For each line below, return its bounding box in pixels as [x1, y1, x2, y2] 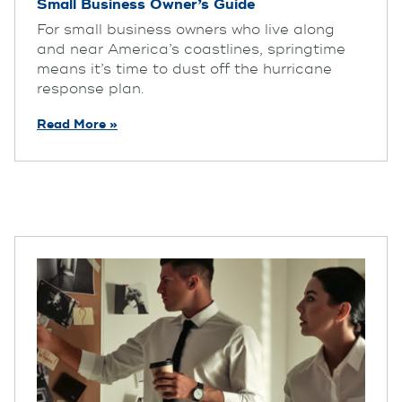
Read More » [37, 117, 118, 133]
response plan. [37, 80, 144, 99]
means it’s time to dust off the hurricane [37, 60, 332, 79]
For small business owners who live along [37, 21, 335, 39]
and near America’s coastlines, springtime [37, 40, 345, 59]
